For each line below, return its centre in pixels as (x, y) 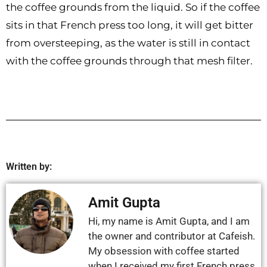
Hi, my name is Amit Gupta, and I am (169, 221)
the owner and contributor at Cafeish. (172, 236)
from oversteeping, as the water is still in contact (128, 43)
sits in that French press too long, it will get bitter (130, 25)
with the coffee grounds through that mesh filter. (131, 61)
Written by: (29, 167)
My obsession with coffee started (164, 251)
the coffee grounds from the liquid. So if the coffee (133, 7)
